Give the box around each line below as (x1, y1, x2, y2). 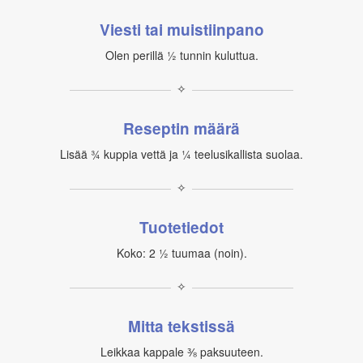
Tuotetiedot (139, 216, 224, 238)
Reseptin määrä (123, 117, 240, 139)
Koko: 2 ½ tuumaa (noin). (116, 245, 247, 261)
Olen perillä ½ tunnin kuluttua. (105, 47, 258, 63)
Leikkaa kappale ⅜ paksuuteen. (100, 344, 263, 360)
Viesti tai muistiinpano (99, 19, 264, 41)
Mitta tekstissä (128, 315, 235, 337)
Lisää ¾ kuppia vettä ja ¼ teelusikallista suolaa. (60, 146, 303, 162)
